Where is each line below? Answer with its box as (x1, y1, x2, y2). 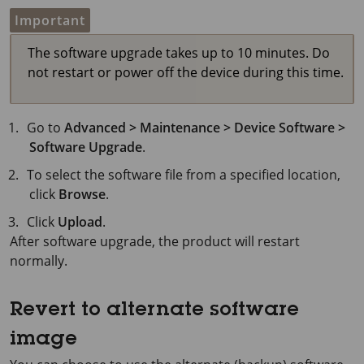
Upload (58, 213, 103, 232)
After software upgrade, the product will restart (10, 232, 300, 251)
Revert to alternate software (10, 301, 299, 322)
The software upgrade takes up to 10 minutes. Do (28, 44, 330, 63)
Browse (58, 185, 106, 204)
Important (15, 11, 85, 30)
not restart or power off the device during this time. (28, 63, 344, 82)
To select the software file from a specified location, (27, 166, 341, 184)
